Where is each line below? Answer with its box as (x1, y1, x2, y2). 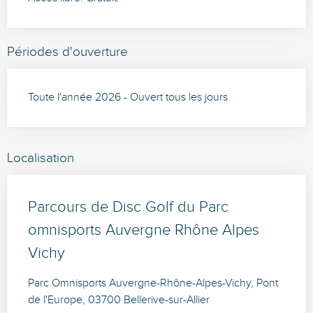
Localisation (7, 150, 74, 166)
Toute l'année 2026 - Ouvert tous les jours (28, 91, 228, 105)
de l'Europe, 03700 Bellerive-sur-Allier (28, 293, 210, 307)
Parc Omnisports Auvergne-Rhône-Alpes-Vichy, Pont (28, 277, 278, 291)
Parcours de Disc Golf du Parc (28, 198, 228, 217)
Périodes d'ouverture (7, 44, 128, 60)
